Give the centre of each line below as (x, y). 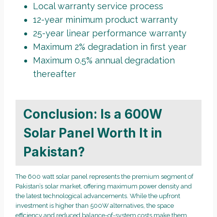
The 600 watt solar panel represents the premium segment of (104, 177)
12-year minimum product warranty (105, 20)
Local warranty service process (98, 6)
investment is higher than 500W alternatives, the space (95, 206)
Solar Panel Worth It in (93, 133)
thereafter (54, 74)
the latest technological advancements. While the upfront (98, 196)
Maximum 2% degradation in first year (110, 47)
